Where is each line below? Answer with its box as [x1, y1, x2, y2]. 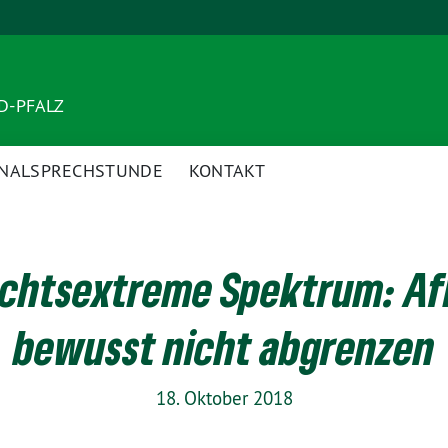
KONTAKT [188, 158, 265, 182]
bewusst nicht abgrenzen [13, 317, 435, 376]
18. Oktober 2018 [155, 385, 293, 410]
